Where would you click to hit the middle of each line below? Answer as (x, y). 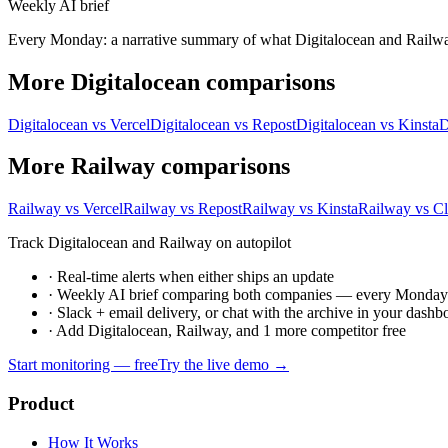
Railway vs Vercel (65, 209)
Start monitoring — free (83, 365)
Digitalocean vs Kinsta (367, 124)
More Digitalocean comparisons (171, 81)
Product (41, 404)
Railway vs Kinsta (300, 209)
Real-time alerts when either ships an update (195, 277)
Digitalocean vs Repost (223, 124)
